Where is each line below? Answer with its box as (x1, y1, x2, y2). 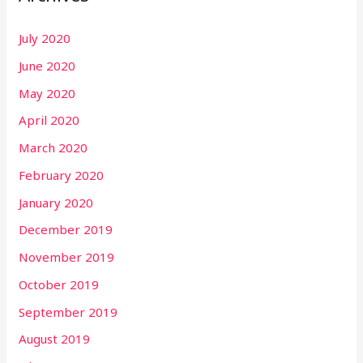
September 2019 (19, 303, 118, 320)
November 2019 (19, 249, 115, 265)
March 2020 (19, 139, 88, 156)
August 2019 (19, 331, 91, 348)
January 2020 (19, 194, 94, 211)
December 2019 (19, 221, 113, 238)
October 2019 (19, 275, 100, 293)
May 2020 (19, 84, 76, 101)
